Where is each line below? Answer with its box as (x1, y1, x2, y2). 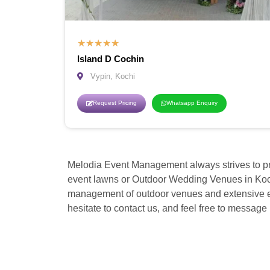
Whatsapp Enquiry (166, 99, 218, 107)
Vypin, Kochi (90, 72, 136, 81)
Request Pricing (93, 99, 137, 107)
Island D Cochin (77, 54, 144, 64)
